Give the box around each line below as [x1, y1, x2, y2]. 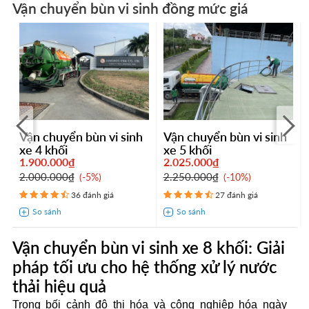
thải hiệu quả [12, 276, 106, 297]
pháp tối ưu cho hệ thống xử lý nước [12, 257, 277, 277]
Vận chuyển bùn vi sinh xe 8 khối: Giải [12, 237, 285, 258]
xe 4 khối [19, 142, 68, 158]
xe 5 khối [163, 142, 212, 158]
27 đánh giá [215, 190, 258, 201]
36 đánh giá [70, 190, 114, 201]
